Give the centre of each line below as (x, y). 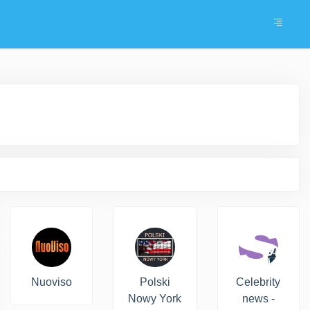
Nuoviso (52, 282)
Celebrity (258, 282)
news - (258, 299)
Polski (155, 282)
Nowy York (155, 299)
